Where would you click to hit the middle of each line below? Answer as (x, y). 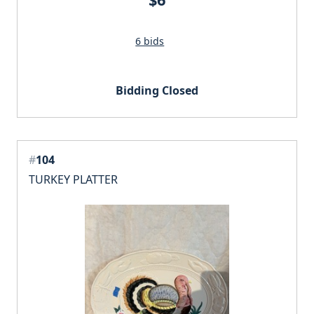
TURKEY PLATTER (73, 179)
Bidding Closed (157, 90)
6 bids (150, 41)
